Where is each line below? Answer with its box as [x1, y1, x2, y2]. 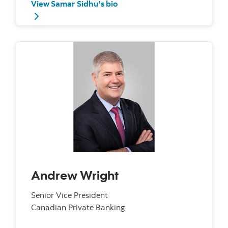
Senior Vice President [31, 189, 108, 200]
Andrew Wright [31, 166, 119, 183]
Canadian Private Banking [31, 202, 125, 212]
